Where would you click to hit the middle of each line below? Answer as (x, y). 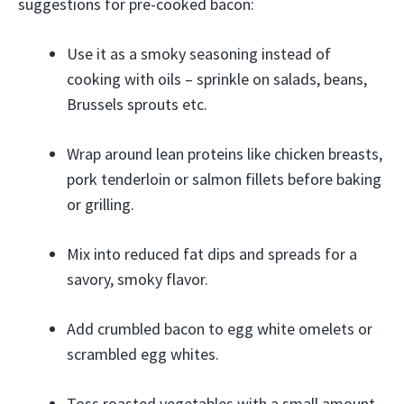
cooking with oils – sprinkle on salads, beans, (217, 78)
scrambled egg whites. (143, 353)
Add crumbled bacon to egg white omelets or (220, 328)
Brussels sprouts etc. (137, 104)
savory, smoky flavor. (138, 279)
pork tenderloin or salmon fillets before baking (224, 179)
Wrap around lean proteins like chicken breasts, (225, 153)
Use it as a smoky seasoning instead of (199, 53)
